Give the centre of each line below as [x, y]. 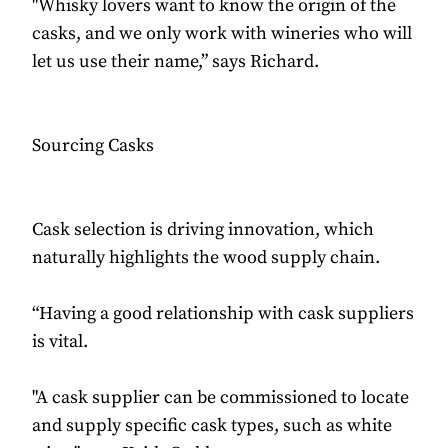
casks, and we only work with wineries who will [222, 34]
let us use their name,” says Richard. [175, 62]
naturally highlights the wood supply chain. [206, 258]
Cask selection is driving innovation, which [203, 230]
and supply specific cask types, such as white [212, 426]
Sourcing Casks [93, 146]
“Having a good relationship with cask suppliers [223, 314]
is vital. [60, 342]
